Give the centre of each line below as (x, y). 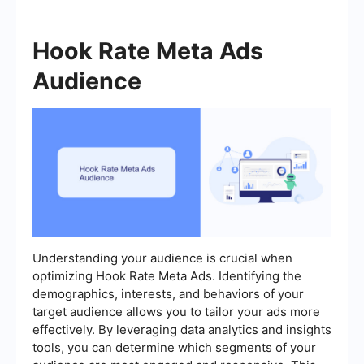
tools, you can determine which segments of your (174, 347)
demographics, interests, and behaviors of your (168, 293)
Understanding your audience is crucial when (162, 258)
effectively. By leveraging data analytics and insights (182, 329)
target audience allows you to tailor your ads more (176, 311)
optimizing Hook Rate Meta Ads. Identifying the (167, 275)
